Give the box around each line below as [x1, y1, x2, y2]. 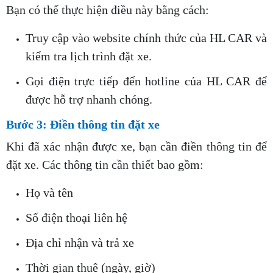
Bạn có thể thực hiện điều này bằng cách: [6, 3, 209, 17]
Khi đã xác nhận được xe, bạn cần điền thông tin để [6, 140, 267, 154]
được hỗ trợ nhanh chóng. [26, 93, 152, 107]
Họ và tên [26, 186, 73, 200]
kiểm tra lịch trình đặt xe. [26, 49, 152, 63]
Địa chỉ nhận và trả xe [26, 236, 134, 250]
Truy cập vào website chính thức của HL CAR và [26, 31, 267, 45]
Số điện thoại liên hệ [26, 211, 127, 225]
